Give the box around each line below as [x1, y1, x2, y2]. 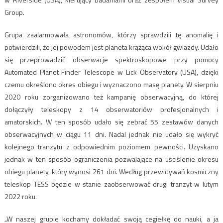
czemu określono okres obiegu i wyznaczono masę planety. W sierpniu [4, 79, 219, 90]
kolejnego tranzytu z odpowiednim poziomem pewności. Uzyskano [4, 141, 219, 152]
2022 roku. [4, 191, 37, 202]
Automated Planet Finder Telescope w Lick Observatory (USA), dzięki [4, 66, 219, 77]
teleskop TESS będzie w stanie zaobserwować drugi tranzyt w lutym [4, 178, 219, 189]
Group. [4, 6, 24, 17]
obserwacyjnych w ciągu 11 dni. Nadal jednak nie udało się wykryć [4, 128, 219, 139]
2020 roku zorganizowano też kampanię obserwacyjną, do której [4, 91, 219, 102]
